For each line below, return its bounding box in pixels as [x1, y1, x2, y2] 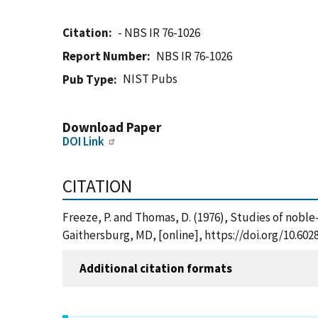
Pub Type [62, 72, 114, 87]
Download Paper [62, 119, 161, 136]
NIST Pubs [123, 71, 178, 87]
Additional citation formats [79, 260, 232, 276]
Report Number [62, 48, 147, 64]
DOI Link [62, 133, 104, 149]
